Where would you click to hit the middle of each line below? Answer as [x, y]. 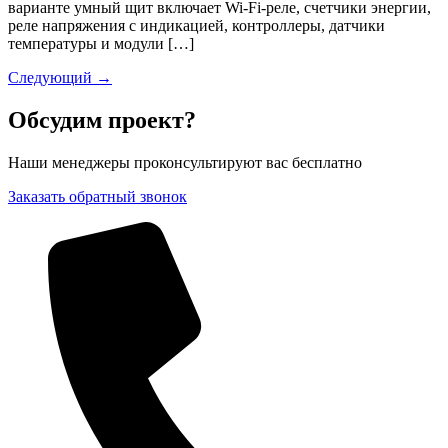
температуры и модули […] [101, 44]
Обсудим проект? [102, 120]
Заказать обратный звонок [97, 196]
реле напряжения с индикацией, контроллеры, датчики [196, 26]
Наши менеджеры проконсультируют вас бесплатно [185, 162]
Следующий [52, 78]
